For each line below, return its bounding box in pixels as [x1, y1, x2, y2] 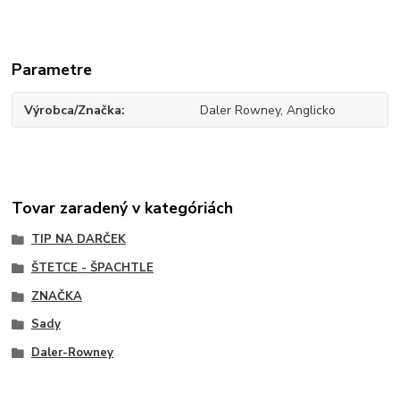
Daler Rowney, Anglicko [199, 101, 336, 119]
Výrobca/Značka [24, 101, 122, 119]
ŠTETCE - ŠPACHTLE [30, 259, 154, 276]
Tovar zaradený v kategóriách [12, 197, 234, 220]
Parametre [12, 58, 93, 80]
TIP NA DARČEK [30, 231, 126, 248]
